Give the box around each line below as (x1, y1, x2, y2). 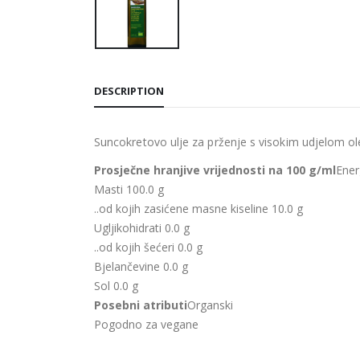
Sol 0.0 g (94, 277, 138, 293)
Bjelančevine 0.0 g (94, 258, 188, 274)
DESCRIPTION (94, 83, 164, 98)
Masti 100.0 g (94, 181, 164, 197)
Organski (187, 297, 233, 313)
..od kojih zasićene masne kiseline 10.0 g (94, 200, 303, 216)
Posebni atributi (94, 297, 187, 313)
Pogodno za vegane (94, 316, 198, 332)
